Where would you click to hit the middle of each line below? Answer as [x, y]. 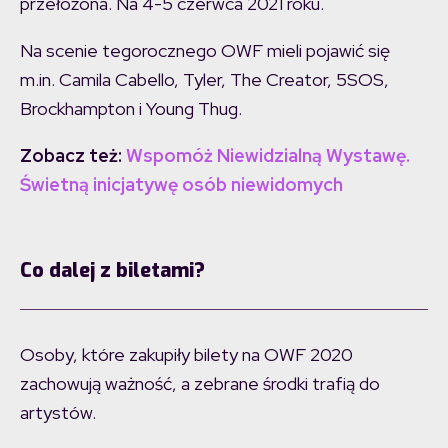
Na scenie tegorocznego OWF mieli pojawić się [205, 51]
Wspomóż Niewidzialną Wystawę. [268, 156]
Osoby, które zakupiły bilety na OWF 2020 [186, 355]
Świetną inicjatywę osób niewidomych [181, 185]
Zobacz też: [73, 156]
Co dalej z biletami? [112, 271]
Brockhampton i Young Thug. [131, 109]
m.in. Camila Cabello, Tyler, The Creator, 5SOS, [204, 80]
